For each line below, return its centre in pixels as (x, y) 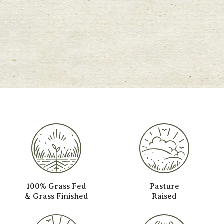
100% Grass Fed (57, 186)
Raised (165, 196)
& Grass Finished (56, 196)
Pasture (164, 186)
